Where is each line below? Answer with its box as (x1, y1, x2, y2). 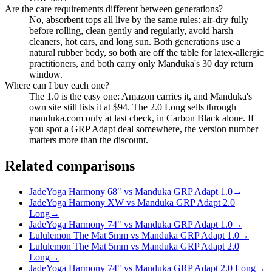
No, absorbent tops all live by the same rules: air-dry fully (29, 15, 248, 25)
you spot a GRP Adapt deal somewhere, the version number (29, 124, 258, 135)
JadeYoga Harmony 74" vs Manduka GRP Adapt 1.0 (29, 219, 233, 230)
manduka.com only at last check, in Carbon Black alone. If (29, 113, 254, 124)
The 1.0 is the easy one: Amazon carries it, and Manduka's (29, 91, 252, 102)
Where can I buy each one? (5, 80, 109, 91)
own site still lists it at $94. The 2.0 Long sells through (29, 102, 236, 113)
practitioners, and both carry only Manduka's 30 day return (29, 58, 253, 69)
